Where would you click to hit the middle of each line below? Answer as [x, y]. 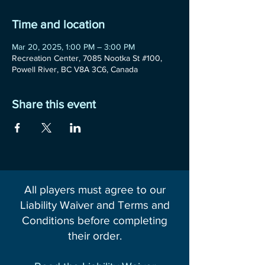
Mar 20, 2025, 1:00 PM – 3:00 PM [73, 47]
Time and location [58, 24]
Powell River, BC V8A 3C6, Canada [75, 69]
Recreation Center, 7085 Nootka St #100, [87, 58]
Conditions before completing [95, 220]
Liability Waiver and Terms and [95, 205]
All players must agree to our [95, 190]
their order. [95, 236]
